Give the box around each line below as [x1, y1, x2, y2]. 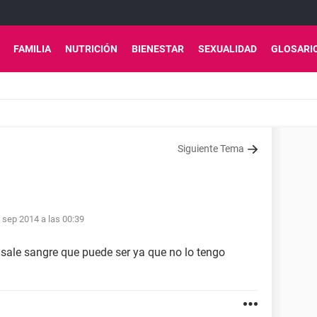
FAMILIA [13, 43, 51, 54]
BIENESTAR [132, 43, 184, 54]
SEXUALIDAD [198, 43, 257, 54]
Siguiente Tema [178, 143, 244, 154]
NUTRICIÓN [65, 43, 117, 54]
